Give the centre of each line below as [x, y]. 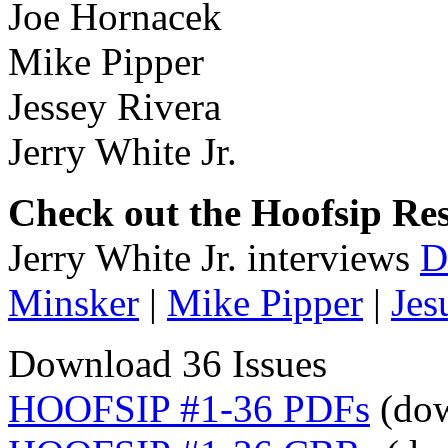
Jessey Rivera [114, 106]
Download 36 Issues [167, 363]
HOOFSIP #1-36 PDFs [189, 408]
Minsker [73, 302]
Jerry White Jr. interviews [214, 257]
